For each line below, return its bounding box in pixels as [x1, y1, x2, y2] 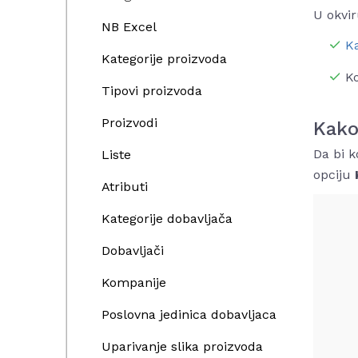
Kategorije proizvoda [101, 51, 227, 66]
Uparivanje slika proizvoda [101, 339, 263, 354]
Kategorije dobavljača [101, 211, 233, 226]
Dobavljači [101, 243, 164, 258]
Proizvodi [101, 115, 157, 130]
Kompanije [101, 275, 166, 290]
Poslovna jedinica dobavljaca [101, 307, 276, 322]
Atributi [101, 179, 148, 194]
